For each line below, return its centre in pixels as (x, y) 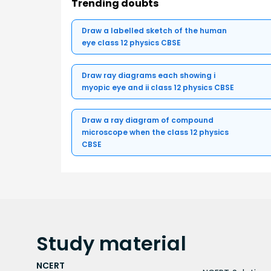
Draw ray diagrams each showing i (149, 76)
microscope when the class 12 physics (155, 132)
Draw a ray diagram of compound (148, 120)
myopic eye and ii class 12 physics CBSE (158, 88)
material (143, 244)
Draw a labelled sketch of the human (154, 31)
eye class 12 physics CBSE (131, 43)
